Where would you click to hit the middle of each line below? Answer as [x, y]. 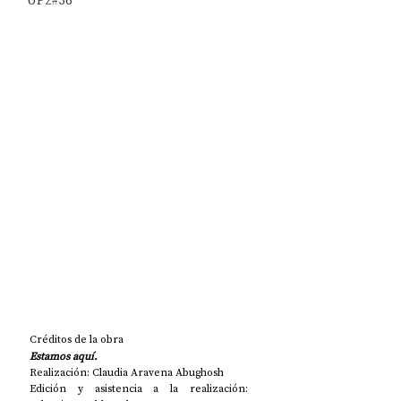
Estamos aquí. [65, 357]
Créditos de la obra [77, 340]
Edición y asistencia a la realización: [139, 389]
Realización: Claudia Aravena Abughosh [127, 373]
